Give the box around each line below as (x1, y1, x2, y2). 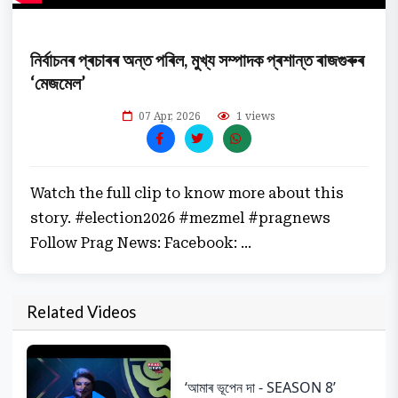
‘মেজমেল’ (30, 72, 86, 93)
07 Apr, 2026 (136, 108, 203, 123)
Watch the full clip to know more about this (30, 185, 345, 202)
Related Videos (27, 302, 137, 322)
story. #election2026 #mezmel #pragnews (30, 210, 331, 227)
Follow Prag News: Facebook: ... (30, 235, 252, 251)
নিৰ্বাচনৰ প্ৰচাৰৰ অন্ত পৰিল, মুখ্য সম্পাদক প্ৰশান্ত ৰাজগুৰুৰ (30, 49, 365, 70)
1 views (234, 108, 275, 123)
